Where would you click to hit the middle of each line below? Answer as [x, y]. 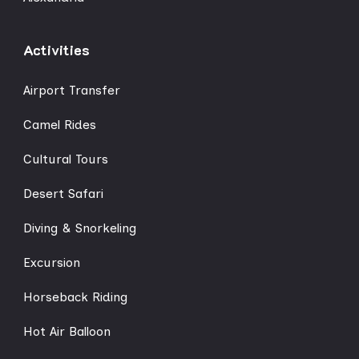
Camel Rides [60, 124]
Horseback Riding [75, 296]
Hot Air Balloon [67, 331]
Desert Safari [63, 193]
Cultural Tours [66, 159]
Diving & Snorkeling [80, 228]
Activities [56, 49]
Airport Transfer [72, 90]
